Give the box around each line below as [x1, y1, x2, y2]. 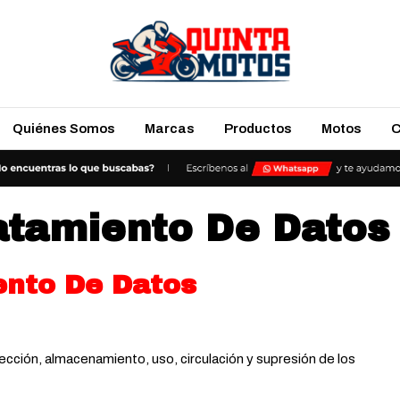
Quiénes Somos [12, 121, 115, 136]
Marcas [144, 121, 195, 136]
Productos [223, 121, 292, 136]
